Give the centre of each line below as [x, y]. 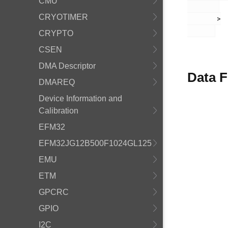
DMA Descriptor [67, 66]
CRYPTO [56, 33]
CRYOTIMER [63, 17]
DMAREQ [57, 82]
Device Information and [80, 98]
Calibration [59, 111]
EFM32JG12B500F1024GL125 [95, 143]
